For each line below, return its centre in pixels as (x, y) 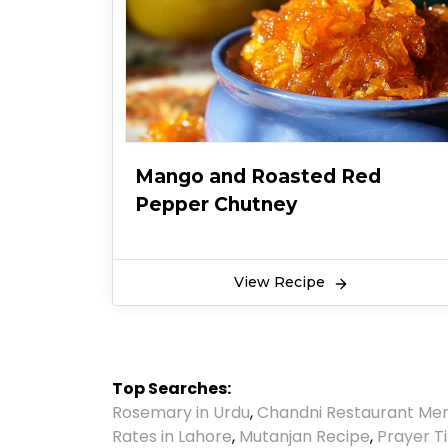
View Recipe (281, 282)
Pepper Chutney (216, 205)
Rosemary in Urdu (181, 413)
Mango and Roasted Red (258, 177)
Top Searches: (171, 389)
